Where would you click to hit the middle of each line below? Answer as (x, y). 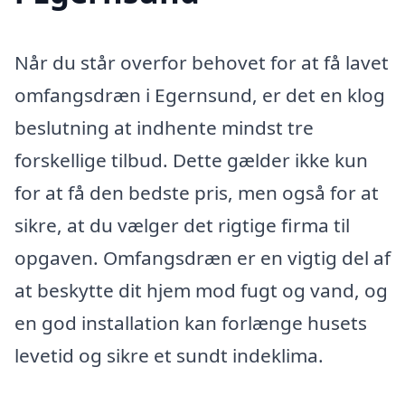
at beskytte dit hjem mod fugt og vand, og (201, 291)
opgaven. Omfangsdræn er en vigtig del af (202, 258)
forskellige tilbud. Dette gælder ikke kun (191, 160)
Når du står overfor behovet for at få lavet (202, 63)
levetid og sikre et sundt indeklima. (169, 356)
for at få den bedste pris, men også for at (197, 193)
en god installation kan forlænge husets (191, 323)
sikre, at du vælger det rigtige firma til (182, 226)
